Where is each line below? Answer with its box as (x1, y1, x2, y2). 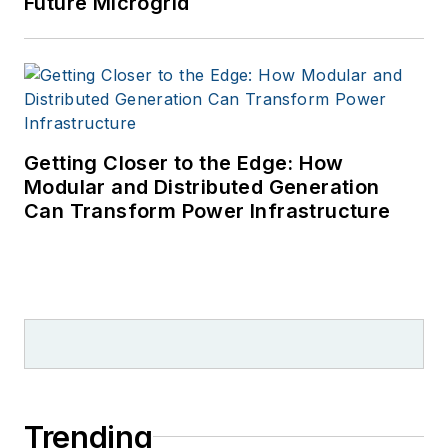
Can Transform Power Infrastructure (24, 198, 391, 223)
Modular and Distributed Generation (24, 174, 380, 199)
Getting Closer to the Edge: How (24, 150, 344, 175)
